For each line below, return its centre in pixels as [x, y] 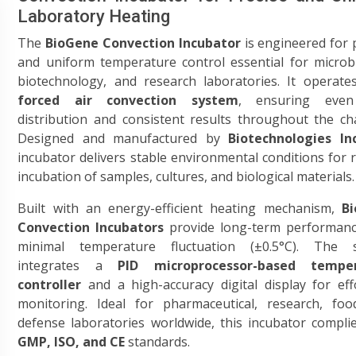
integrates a [68, 265]
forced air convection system [128, 100]
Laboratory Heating [94, 16]
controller [50, 284]
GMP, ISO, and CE [72, 342]
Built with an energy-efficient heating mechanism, [180, 208]
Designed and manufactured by [123, 138]
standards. [158, 342]
